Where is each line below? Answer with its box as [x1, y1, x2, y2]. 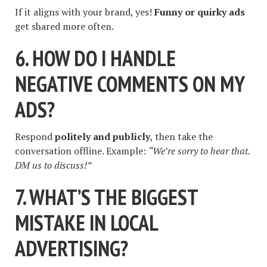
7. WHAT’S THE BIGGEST [15, 183, 198, 212]
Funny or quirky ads [154, 5, 245, 18]
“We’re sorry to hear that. [148, 144, 250, 158]
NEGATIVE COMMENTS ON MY [15, 69, 244, 98]
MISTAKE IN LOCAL [15, 209, 157, 237]
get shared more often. [15, 19, 114, 33]
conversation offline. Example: [15, 144, 148, 158]
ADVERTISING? [15, 234, 128, 263]
